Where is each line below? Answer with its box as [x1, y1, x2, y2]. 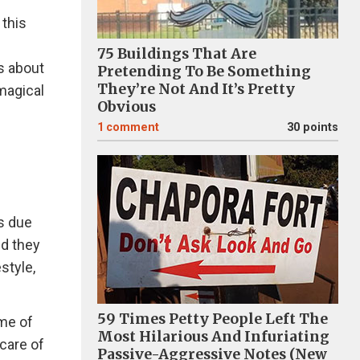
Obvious [97, 98, 156, 116]
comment [106, 121, 159, 134]
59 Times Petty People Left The [97, 310, 328, 328]
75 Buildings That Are [97, 45, 256, 63]
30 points [287, 121, 338, 134]
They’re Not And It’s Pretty [97, 80, 295, 98]
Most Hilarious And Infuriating [97, 328, 329, 346]
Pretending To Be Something [97, 63, 311, 80]
